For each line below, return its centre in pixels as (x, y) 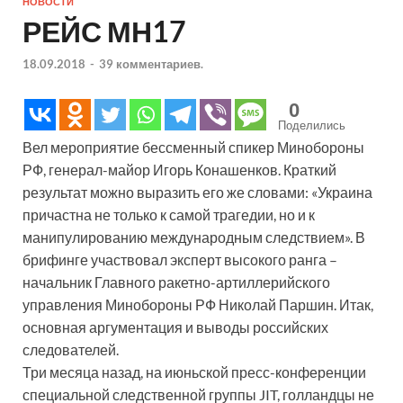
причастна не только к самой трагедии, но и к (169, 214)
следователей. (71, 349)
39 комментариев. (151, 63)
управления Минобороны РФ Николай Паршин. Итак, (198, 304)
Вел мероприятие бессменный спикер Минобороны (193, 147)
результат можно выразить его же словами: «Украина (197, 192)
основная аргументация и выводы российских (175, 327)
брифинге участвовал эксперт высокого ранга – (180, 259)
